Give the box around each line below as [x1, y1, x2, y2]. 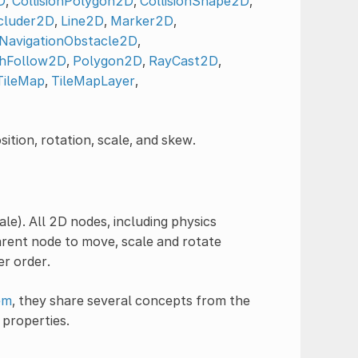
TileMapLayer [50, 72, 135, 89]
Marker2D [109, 12, 173, 29]
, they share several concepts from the [11, 292, 250, 308]
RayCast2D [148, 52, 218, 69]
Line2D [60, 12, 104, 29]
